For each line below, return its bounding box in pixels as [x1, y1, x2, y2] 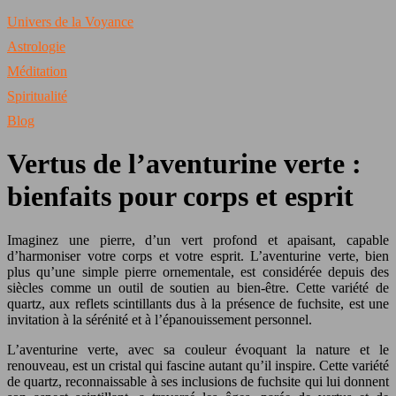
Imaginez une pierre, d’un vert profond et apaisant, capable [7, 232, 389, 247]
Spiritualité [7, 88, 67, 103]
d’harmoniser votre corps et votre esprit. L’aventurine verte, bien [7, 247, 389, 263]
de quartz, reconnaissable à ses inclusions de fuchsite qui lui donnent [7, 373, 389, 389]
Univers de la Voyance [7, 14, 133, 29]
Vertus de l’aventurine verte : [7, 148, 362, 180]
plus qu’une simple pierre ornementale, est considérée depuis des [7, 263, 389, 279]
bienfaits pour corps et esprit [7, 180, 354, 213]
